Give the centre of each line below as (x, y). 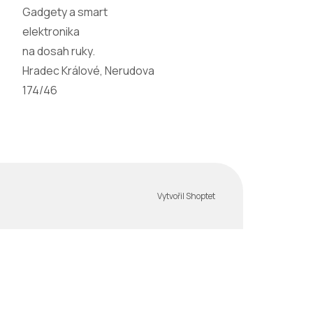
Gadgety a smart (65, 12)
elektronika (51, 32)
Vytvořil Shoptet (186, 196)
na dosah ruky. (59, 51)
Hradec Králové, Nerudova (88, 71)
